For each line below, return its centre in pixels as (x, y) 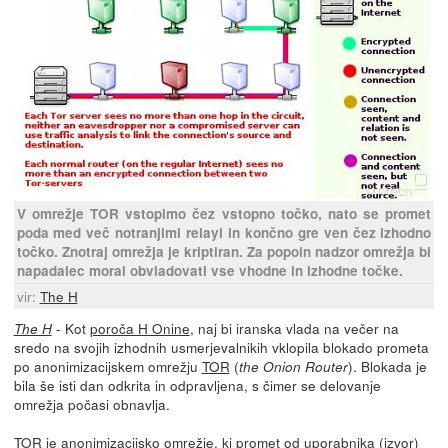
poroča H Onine (139, 327)
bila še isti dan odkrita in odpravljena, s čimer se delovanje (197, 384)
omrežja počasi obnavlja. (91, 403)
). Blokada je (387, 365)
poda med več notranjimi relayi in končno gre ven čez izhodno (224, 232)
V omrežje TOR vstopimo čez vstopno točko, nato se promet (224, 213)
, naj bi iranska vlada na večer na (294, 327)
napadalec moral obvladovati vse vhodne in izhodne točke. (209, 270)
